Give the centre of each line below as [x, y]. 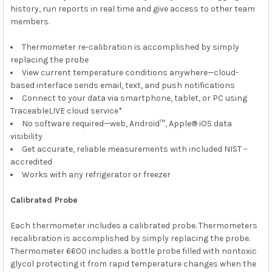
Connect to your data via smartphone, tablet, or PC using [134, 98]
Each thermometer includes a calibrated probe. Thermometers [134, 225]
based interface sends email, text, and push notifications [122, 85]
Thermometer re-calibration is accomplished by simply [130, 47]
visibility [26, 136]
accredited [31, 161]
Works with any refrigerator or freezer [96, 174]
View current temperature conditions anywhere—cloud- [130, 72]
